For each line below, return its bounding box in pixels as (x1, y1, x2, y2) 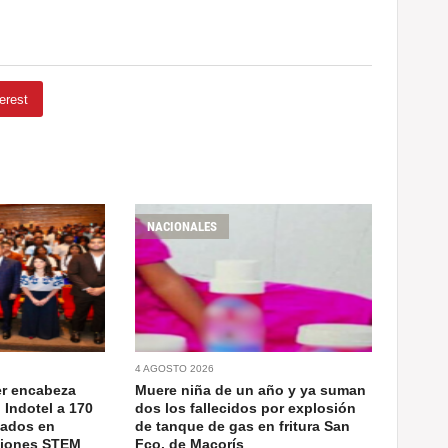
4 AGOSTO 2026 (135, 363, 215, 375)
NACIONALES (147, 219, 218, 235)
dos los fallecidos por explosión (135, 400, 357, 417)
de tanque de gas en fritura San (135, 418, 351, 435)
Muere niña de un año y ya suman (135, 382, 367, 399)
